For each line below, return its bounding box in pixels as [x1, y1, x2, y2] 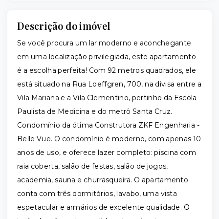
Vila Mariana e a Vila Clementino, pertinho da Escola [17, 93, 197, 102]
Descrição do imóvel [17, 19, 110, 32]
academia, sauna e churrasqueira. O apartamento [17, 175, 189, 184]
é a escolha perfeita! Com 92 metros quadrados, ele [17, 66, 196, 75]
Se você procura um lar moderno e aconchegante [17, 39, 192, 47]
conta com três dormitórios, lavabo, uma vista [17, 189, 177, 198]
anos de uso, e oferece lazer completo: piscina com [17, 148, 196, 157]
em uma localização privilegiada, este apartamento [17, 52, 196, 61]
